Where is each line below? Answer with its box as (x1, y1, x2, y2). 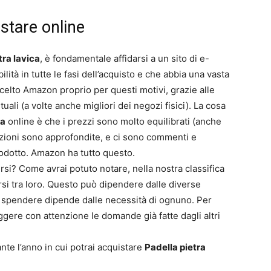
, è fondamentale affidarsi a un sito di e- (40, 53, 209, 65)
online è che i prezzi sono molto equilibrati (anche (5, 116, 221, 128)
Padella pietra (145, 241, 206, 253)
